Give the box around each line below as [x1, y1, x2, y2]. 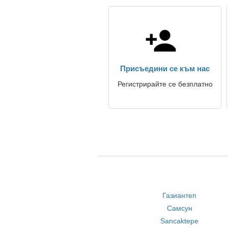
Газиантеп [162, 191, 197, 199]
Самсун [166, 204, 192, 212]
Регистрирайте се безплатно [117, 80, 213, 88]
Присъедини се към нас [120, 64, 210, 73]
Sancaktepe [160, 217, 199, 225]
